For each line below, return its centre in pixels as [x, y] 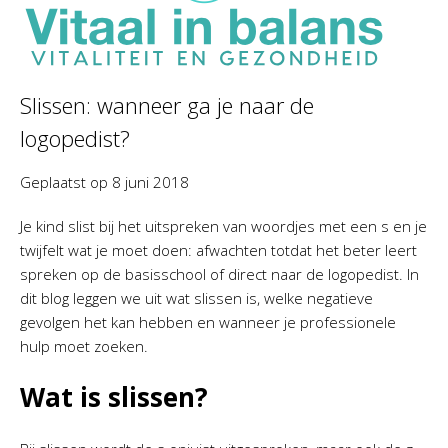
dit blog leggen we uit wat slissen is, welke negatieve [196, 298]
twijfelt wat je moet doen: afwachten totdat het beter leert [218, 250]
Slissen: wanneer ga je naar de [167, 105]
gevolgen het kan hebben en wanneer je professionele [208, 322]
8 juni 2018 [150, 182]
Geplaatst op [66, 182]
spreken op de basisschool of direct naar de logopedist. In [219, 274]
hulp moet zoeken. [84, 346]
